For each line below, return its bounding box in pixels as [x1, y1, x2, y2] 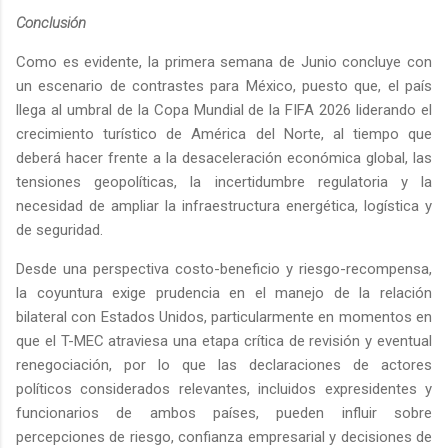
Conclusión [16, 14, 86, 33]
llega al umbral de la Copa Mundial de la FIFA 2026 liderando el [16, 101, 432, 120]
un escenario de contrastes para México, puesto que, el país [16, 77, 432, 96]
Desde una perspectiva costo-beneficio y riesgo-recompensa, [16, 260, 432, 279]
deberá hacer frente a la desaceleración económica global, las [16, 149, 432, 168]
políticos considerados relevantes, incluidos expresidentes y [16, 380, 432, 399]
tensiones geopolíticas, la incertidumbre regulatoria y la [16, 173, 432, 192]
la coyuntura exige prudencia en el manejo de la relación [16, 284, 432, 303]
